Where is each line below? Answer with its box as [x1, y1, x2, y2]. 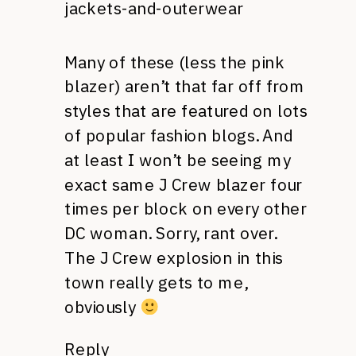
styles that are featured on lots [64, 99, 308, 122]
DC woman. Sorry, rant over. [64, 222, 277, 244]
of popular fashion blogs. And [64, 124, 293, 146]
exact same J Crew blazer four [64, 173, 303, 195]
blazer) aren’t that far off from [64, 75, 305, 97]
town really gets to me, [64, 271, 247, 293]
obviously [64, 296, 141, 317]
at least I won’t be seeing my [64, 149, 291, 171]
